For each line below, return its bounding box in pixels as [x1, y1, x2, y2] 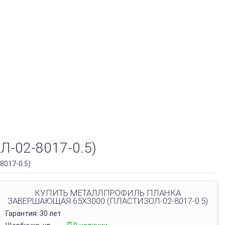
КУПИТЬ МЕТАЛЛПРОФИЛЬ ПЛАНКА [34, 188, 181, 198]
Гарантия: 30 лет [6, 209, 61, 217]
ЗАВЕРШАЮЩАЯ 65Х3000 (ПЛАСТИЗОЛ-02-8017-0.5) [7, 196, 208, 206]
